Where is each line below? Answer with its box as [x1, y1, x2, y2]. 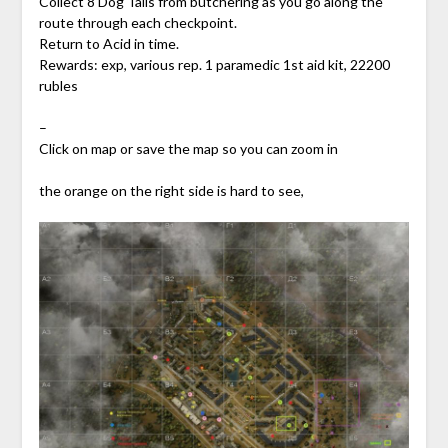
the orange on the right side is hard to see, [38, 182, 304, 200]
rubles [38, 77, 78, 95]
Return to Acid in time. [38, 35, 179, 53]
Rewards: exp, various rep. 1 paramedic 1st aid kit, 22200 [38, 56, 390, 74]
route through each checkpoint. [38, 14, 237, 32]
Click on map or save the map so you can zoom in [38, 140, 338, 158]
